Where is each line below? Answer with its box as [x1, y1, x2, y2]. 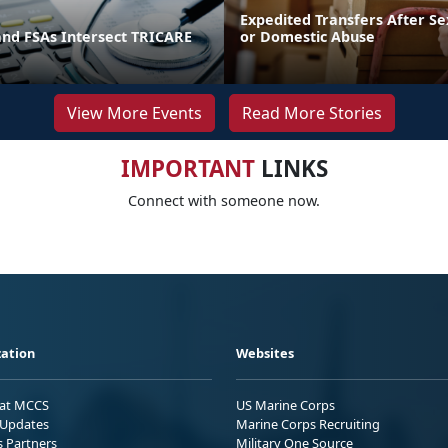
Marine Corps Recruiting [236, 414, 380, 433]
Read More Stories [241, 101, 382, 124]
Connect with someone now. [128, 190, 320, 210]
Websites [236, 343, 294, 362]
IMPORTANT [120, 152, 255, 184]
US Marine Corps [236, 395, 335, 414]
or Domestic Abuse [240, 26, 375, 46]
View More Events [66, 101, 202, 124]
